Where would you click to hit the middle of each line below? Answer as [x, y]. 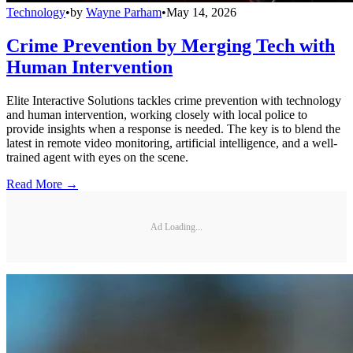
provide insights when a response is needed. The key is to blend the [173, 129]
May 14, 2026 [201, 13]
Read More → [42, 184]
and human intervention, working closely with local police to [157, 115]
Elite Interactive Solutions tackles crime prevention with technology [174, 100]
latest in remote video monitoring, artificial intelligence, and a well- [172, 143]
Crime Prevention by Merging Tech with [171, 46]
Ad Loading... [176, 227]
